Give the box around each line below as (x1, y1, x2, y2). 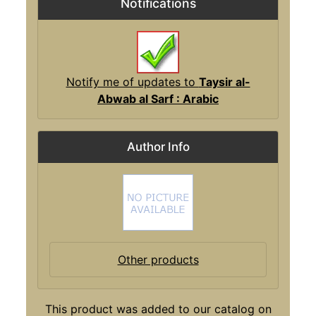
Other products (117, 252, 199, 267)
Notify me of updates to (66, 74, 199, 89)
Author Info (126, 139, 190, 154)
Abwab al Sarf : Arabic (97, 91, 219, 106)
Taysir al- (198, 74, 250, 89)
